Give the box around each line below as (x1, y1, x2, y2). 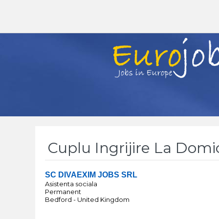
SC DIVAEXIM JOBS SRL (45, 171, 137, 179)
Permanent (45, 188, 81, 196)
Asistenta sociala (45, 180, 97, 188)
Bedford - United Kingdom (45, 196, 130, 203)
